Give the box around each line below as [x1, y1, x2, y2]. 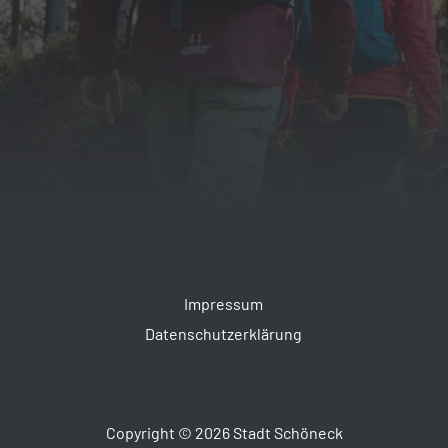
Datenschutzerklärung [145, 323, 303, 343]
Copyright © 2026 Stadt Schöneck [105, 422, 343, 442]
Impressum [184, 293, 264, 313]
